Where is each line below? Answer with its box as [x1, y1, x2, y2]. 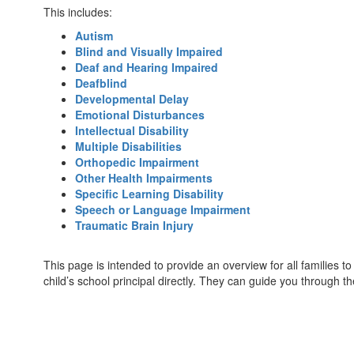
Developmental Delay [75, 91, 189, 107]
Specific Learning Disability [75, 186, 224, 201]
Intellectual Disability [75, 122, 189, 138]
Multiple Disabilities [75, 138, 182, 154]
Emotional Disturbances [75, 107, 205, 122]
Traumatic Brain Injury [75, 217, 194, 233]
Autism [75, 28, 113, 43]
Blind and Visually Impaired [75, 43, 223, 59]
